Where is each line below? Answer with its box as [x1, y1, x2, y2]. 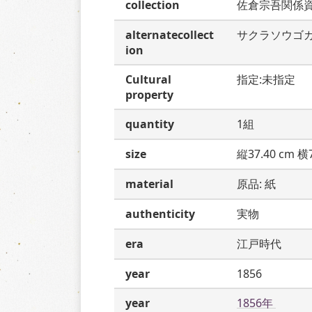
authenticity [125, 206, 195, 221]
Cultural [125, 72, 171, 87]
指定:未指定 [237, 72, 295, 87]
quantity [125, 116, 174, 132]
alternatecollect [125, 27, 214, 42]
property [125, 87, 173, 102]
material [125, 176, 173, 192]
